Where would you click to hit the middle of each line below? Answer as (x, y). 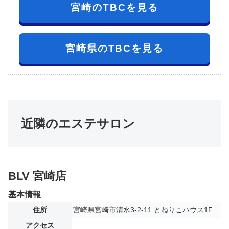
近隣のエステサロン (78, 124)
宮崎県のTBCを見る (114, 49)
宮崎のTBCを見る (114, 8)
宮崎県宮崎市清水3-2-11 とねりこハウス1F (143, 210)
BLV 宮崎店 (37, 176)
